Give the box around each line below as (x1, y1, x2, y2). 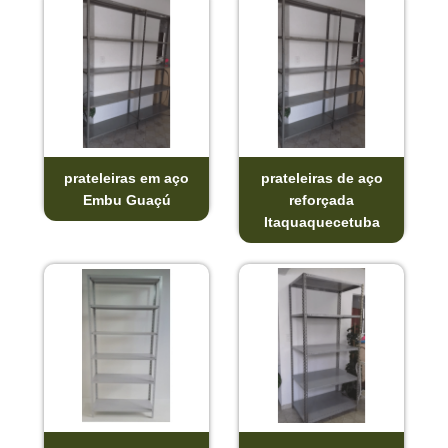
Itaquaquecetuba (263, 214, 380, 231)
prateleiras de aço (260, 170, 383, 187)
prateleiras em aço (64, 170, 189, 187)
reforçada (289, 192, 354, 209)
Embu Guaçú (82, 192, 171, 209)
